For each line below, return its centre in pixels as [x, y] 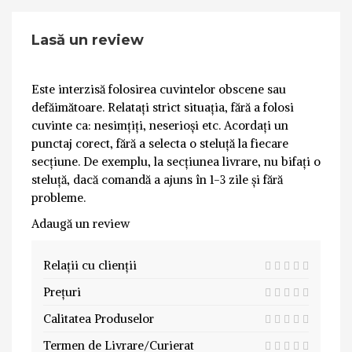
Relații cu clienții [90, 266]
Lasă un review [88, 40]
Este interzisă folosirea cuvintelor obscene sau [159, 90]
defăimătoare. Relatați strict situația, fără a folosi [163, 108]
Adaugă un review [81, 224]
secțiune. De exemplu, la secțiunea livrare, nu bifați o [176, 162]
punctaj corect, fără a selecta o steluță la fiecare [160, 144]
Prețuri [62, 292]
